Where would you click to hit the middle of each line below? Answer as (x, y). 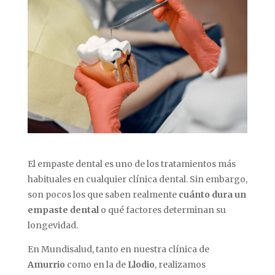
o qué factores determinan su (162, 210)
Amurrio (46, 264)
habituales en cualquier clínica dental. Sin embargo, (137, 179)
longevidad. (52, 225)
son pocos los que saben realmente (103, 194)
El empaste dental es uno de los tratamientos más (131, 164)
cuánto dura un (212, 194)
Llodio (141, 264)
